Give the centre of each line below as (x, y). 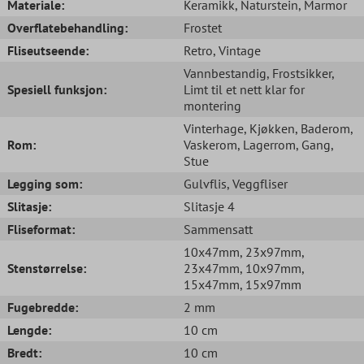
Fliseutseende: (48, 50)
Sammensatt (218, 229)
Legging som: (45, 183)
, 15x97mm (271, 284)
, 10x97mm (271, 268)
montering (212, 105)
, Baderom (323, 128)
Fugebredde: (43, 307)
